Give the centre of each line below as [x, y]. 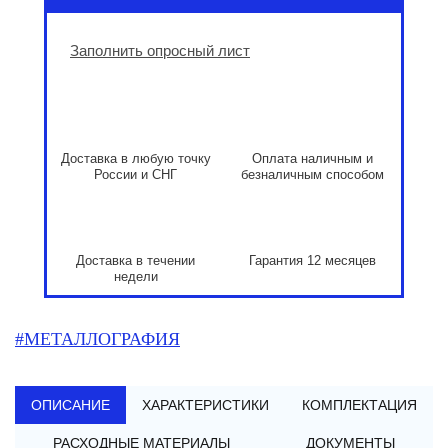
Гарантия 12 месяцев [312, 260]
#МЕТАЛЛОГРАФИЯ [97, 338]
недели [135, 276]
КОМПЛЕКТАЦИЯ [359, 404]
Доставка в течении [135, 260]
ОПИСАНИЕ [71, 404]
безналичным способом [312, 174]
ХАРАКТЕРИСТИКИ [206, 404]
